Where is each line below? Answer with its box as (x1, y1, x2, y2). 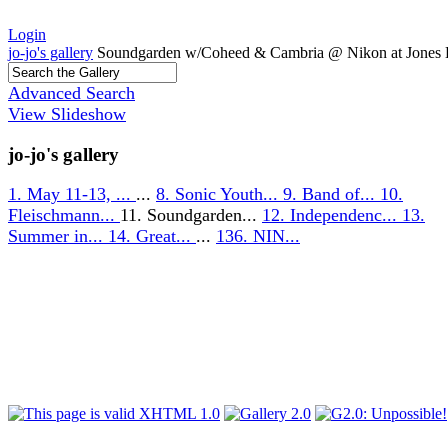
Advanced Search (8, 83, 135, 103)
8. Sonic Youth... (156, 184, 283, 205)
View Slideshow (8, 104, 126, 124)
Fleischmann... (8, 205, 120, 226)
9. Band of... (283, 184, 380, 205)
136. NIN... (216, 226, 300, 247)
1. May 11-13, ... (8, 184, 136, 205)
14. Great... (108, 226, 196, 247)
